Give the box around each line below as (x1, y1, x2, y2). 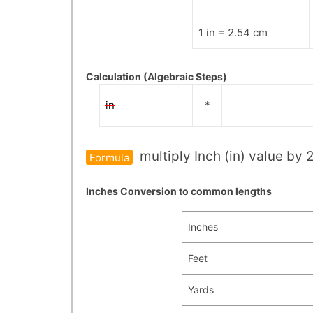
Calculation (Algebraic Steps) (86, 70, 227, 82)
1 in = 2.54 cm (198, 26, 268, 40)
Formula (89, 150, 130, 164)
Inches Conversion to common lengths (86, 185, 272, 198)
